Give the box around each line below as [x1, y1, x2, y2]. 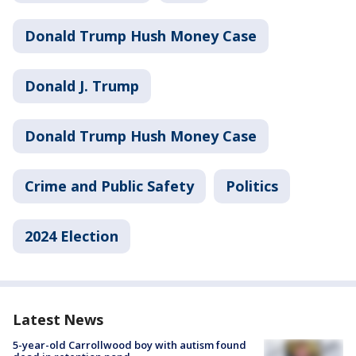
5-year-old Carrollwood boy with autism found [13, 337, 246, 352]
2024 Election [25, 226, 118, 246]
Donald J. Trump [25, 75, 139, 95]
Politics [226, 176, 278, 195]
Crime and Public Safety [25, 176, 194, 195]
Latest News [13, 309, 103, 329]
